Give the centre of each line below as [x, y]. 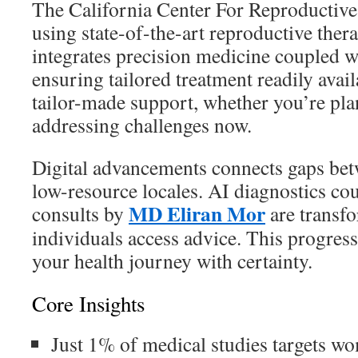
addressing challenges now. [142, 125]
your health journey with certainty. [172, 261]
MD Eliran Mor [197, 213]
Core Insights [88, 304]
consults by [80, 213]
